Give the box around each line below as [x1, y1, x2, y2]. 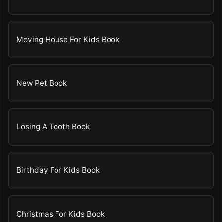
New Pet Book [16, 78, 67, 88]
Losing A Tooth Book [16, 122, 90, 132]
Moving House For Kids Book [16, 35, 120, 45]
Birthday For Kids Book [16, 166, 100, 175]
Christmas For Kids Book [16, 209, 105, 219]
